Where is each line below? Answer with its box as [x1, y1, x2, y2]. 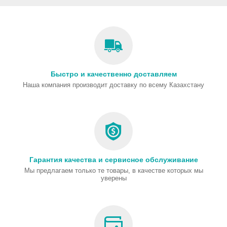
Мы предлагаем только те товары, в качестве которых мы [24, 167, 203, 174]
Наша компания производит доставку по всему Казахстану [23, 81, 204, 89]
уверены [100, 174, 127, 182]
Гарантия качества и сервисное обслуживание [29, 156, 198, 164]
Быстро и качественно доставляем [50, 70, 177, 78]
